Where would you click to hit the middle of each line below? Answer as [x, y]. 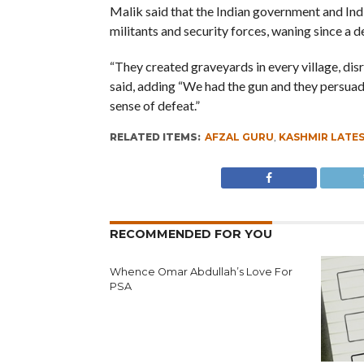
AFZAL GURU [239, 137]
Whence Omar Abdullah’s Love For [201, 272]
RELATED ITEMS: [155, 137]
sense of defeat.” [154, 105]
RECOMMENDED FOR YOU [191, 234]
